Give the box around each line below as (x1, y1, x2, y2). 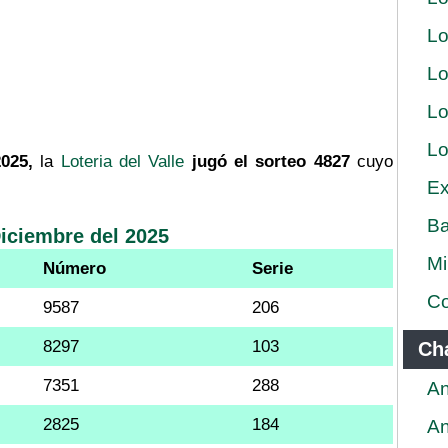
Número (43, 258, 106, 278)
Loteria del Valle (60, 151, 185, 171)
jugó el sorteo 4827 (191, 151, 350, 171)
